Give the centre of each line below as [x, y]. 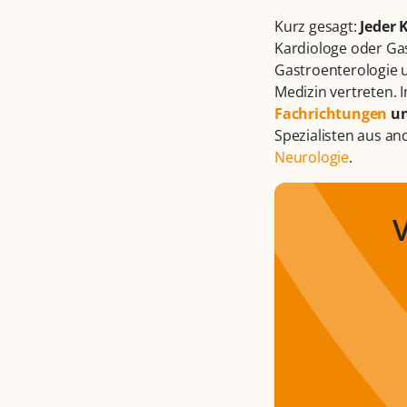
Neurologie [312, 158]
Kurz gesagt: [318, 27]
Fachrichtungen [331, 114]
